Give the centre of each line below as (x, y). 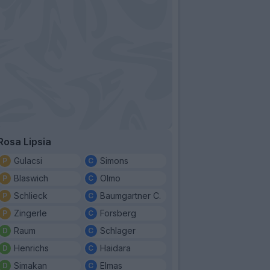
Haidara (115, 248)
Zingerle (30, 213)
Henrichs (31, 248)
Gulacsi (28, 160)
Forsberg (118, 213)
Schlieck (31, 195)
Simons (114, 160)
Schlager (118, 230)
